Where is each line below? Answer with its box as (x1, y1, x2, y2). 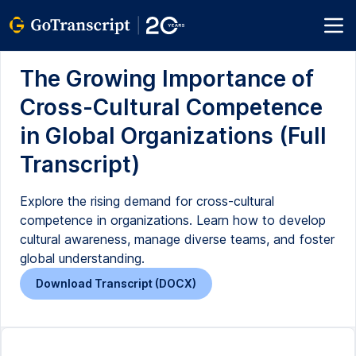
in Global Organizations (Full (20, 122, 327, 149)
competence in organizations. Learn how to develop (20, 212, 326, 228)
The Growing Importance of (20, 65, 314, 92)
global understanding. (20, 250, 145, 266)
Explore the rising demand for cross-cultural (20, 193, 274, 209)
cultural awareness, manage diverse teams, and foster (20, 231, 335, 247)
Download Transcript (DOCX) (36, 277, 196, 290)
